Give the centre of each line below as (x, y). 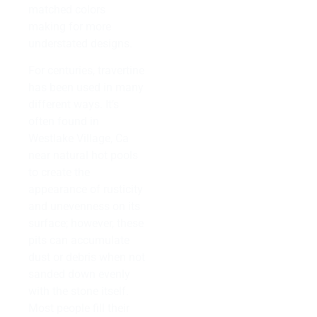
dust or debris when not (87, 258)
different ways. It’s (74, 105)
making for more (70, 26)
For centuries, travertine (86, 71)
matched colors (67, 9)
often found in (64, 122)
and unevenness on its (84, 207)
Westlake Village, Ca (79, 139)
